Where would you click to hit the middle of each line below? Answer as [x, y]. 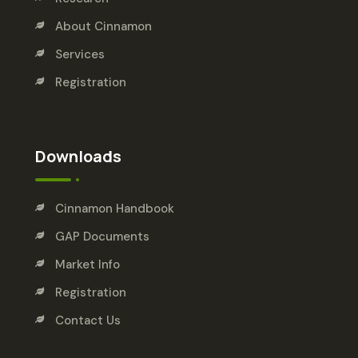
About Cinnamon [103, 27]
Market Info [87, 265]
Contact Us [88, 321]
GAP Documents [102, 237]
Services [80, 55]
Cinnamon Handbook [114, 209]
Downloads [78, 157]
